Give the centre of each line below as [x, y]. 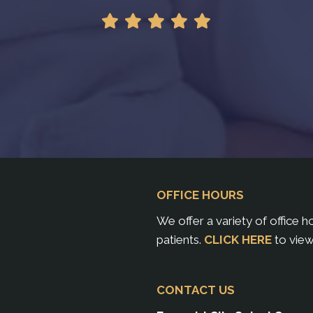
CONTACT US [196, 290]
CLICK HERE [238, 240]
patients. [180, 240]
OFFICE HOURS [200, 195]
